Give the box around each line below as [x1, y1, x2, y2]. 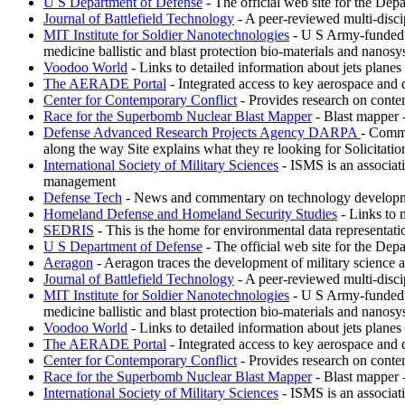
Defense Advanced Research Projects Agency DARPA [43, 124, 361, 140]
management [43, 173, 116, 189]
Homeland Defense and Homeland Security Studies [43, 205, 337, 221]
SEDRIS [43, 221, 94, 238]
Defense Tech [43, 189, 122, 205]
